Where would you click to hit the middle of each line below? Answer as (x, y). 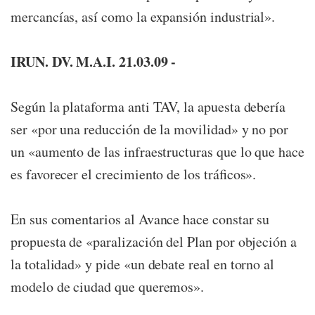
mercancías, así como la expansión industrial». (143, 17)
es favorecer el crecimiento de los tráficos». (134, 174)
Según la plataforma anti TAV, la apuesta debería (148, 107)
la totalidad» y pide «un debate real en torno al (143, 264)
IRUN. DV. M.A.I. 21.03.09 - (94, 62)
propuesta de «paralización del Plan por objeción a (154, 242)
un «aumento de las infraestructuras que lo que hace (157, 152)
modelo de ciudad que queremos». (108, 287)
